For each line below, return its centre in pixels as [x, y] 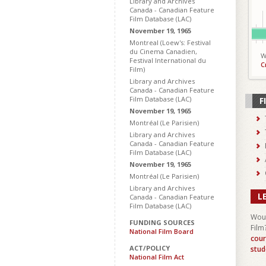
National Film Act [157, 257]
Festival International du [168, 60]
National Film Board [161, 231]
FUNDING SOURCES [162, 222]
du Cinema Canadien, [163, 51]
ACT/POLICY [150, 248]
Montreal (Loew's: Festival [170, 42]
